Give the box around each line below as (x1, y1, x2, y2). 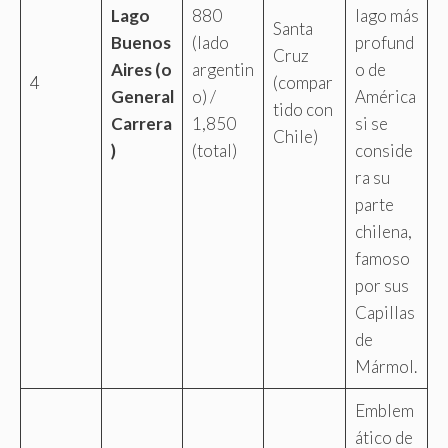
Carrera (110, 112, 172, 134)
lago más (354, 4, 419, 26)
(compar (272, 71, 333, 93)
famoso (354, 247, 410, 269)
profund (354, 31, 414, 53)
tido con (272, 98, 333, 120)
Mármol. (354, 355, 417, 377)
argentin (191, 58, 254, 80)
